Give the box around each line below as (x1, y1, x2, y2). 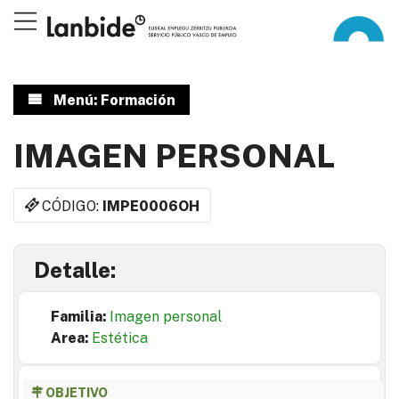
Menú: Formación (53, 92, 175, 109)
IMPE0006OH (102, 197, 200, 215)
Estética (92, 330, 148, 347)
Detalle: (34, 257, 116, 283)
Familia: (51, 308, 110, 326)
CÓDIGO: (42, 197, 103, 215)
